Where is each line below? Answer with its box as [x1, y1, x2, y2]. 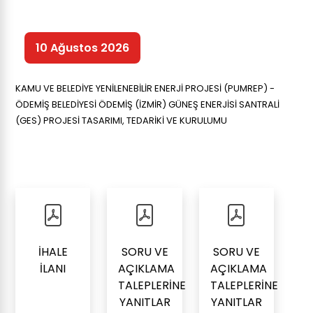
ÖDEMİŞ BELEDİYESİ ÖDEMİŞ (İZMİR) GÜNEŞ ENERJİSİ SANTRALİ [15, 98, 279, 111]
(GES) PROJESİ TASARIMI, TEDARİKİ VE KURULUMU [15, 114, 227, 127]
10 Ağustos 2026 [35, 39, 129, 56]
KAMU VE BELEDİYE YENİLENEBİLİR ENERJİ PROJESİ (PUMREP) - [15, 82, 275, 95]
